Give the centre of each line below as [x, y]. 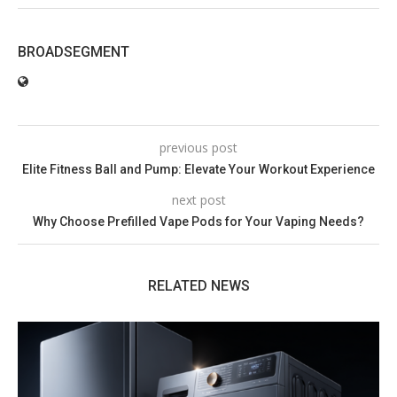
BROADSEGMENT [74, 51]
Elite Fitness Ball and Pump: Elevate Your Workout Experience [198, 169]
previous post [198, 147]
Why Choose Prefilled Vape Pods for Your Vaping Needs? [198, 221]
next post [198, 199]
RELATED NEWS [198, 285]
